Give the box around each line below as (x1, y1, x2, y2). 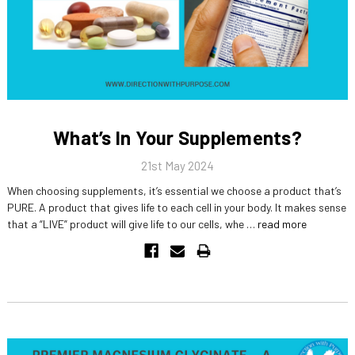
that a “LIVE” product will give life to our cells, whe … (6, 216, 258, 231)
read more (257, 216, 307, 231)
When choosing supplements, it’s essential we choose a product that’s (6, 183, 342, 197)
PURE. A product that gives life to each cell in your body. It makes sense (6, 200, 346, 214)
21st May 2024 (141, 158, 214, 173)
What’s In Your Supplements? (53, 125, 302, 149)
